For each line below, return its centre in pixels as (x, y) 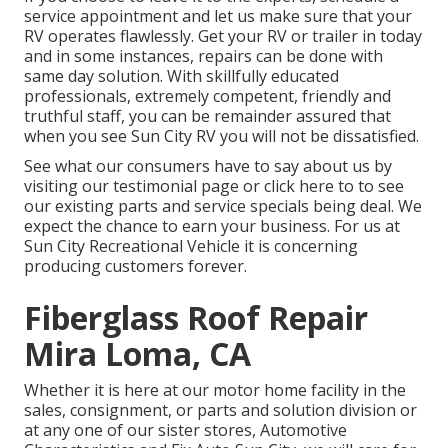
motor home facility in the (309, 390)
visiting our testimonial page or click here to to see (214, 186)
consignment (119, 410)
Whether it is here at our (118, 390)
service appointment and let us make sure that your (218, 16)
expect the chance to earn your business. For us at (212, 226)
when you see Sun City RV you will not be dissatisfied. (221, 136)
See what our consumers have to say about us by (208, 166)
